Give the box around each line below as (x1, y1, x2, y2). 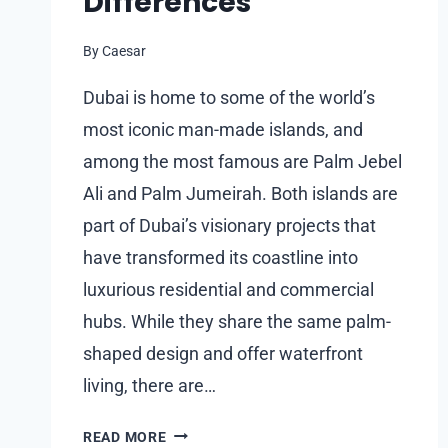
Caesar (102, 42, 147, 60)
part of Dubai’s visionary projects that (83, 214, 376, 236)
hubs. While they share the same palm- (83, 310, 391, 332)
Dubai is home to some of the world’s (83, 86, 375, 108)
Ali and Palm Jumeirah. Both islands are (83, 182, 398, 204)
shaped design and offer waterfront (83, 342, 363, 364)
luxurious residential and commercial (83, 278, 374, 300)
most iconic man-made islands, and (83, 118, 363, 140)
